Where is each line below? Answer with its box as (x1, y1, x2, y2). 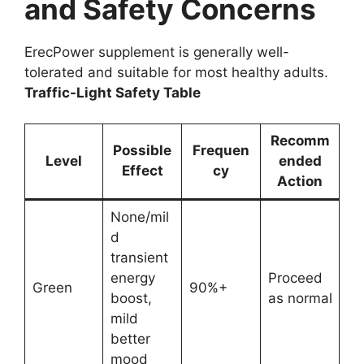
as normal (267, 290, 332, 307)
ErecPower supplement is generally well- (24, 43, 289, 60)
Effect (121, 162, 163, 180)
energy (110, 270, 155, 287)
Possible (113, 142, 171, 159)
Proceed (267, 270, 323, 287)
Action (277, 173, 323, 190)
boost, (110, 290, 152, 307)
